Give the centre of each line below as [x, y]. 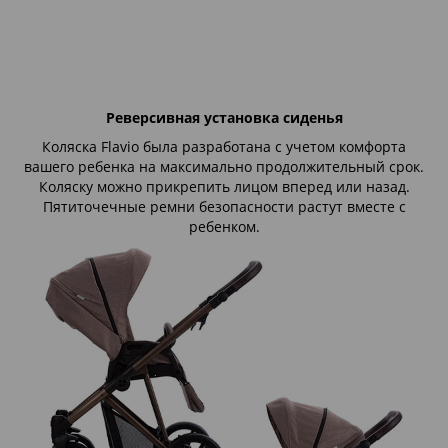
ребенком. [224, 226]
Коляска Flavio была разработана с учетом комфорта [224, 146]
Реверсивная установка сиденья [224, 118]
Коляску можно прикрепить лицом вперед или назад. [224, 186]
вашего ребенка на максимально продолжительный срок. [224, 166]
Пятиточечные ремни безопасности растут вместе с [224, 206]
